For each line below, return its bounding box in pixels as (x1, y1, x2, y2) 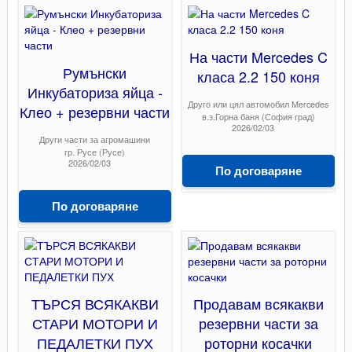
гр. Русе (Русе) (64, 145, 126, 158)
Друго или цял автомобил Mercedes (188, 97, 329, 110)
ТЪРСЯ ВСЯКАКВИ (31, 293, 159, 314)
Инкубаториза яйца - (27, 81, 163, 102)
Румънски (63, 61, 127, 82)
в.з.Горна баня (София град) (201, 109, 315, 123)
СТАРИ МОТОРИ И (31, 313, 158, 334)
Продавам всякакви (192, 293, 324, 314)
